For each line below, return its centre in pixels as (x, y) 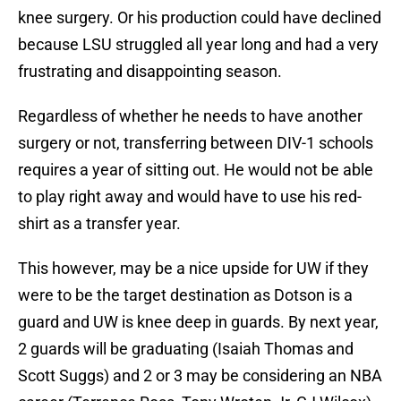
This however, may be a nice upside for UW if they (193, 269)
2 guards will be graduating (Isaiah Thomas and (186, 349)
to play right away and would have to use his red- (190, 197)
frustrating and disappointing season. (150, 72)
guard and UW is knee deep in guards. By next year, (198, 322)
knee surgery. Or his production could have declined (200, 18)
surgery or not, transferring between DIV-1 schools (196, 143)
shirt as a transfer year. (99, 224)
